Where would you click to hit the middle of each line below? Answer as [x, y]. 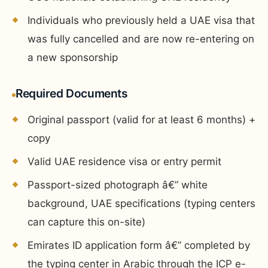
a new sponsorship [73, 57]
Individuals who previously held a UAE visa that [141, 20]
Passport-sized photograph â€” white [118, 185]
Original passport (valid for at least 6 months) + [141, 119]
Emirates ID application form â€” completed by [139, 245]
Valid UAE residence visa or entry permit [124, 161]
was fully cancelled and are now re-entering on [141, 39]
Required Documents [72, 93]
